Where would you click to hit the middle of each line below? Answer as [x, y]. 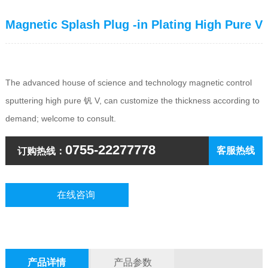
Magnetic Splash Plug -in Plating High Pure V [134, 25]
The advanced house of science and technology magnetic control [128, 83]
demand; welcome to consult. [60, 119]
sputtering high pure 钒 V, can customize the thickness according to [132, 101]
